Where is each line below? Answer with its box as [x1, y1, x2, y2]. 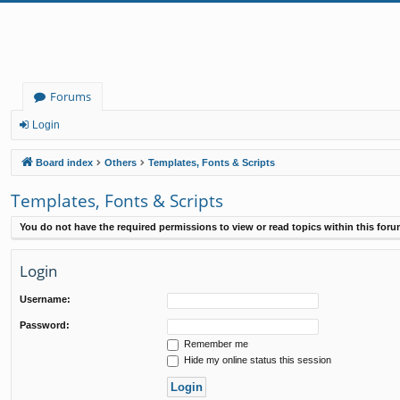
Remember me [181, 337, 248, 349]
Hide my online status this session [181, 354, 331, 365]
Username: [20, 293, 71, 304]
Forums [50, 88, 91, 104]
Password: [20, 319, 70, 330]
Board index [36, 157, 93, 168]
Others [104, 157, 137, 168]
